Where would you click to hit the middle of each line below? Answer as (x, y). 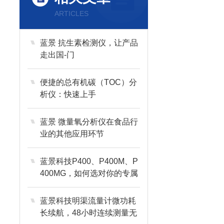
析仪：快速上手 (68, 94)
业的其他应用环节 (72, 134)
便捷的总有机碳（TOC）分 (88, 82)
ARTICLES (71, 13)
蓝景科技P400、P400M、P (89, 161)
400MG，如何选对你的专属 (89, 173)
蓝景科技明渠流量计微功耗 (88, 201)
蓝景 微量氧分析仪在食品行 (89, 122)
